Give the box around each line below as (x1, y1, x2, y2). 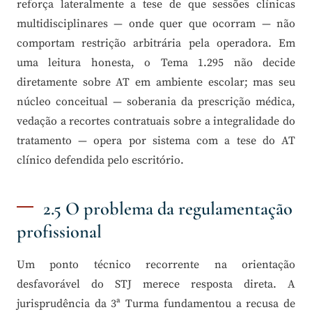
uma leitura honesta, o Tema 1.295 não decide (17, 56, 295, 70)
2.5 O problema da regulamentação (42, 198, 292, 221)
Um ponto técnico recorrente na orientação (17, 258, 295, 272)
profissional (17, 221, 102, 244)
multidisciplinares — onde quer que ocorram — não (17, 17, 295, 31)
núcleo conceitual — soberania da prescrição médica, (17, 95, 295, 109)
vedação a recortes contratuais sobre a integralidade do (17, 114, 295, 129)
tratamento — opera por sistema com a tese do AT (17, 134, 295, 148)
